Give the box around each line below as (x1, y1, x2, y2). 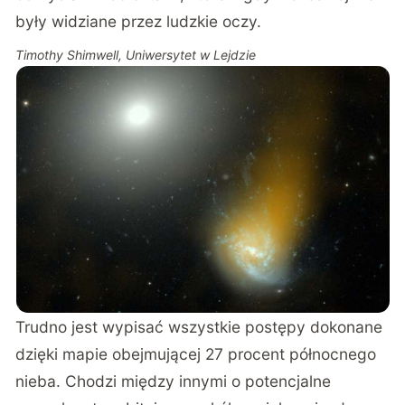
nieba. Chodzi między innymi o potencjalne (15, 371, 332, 391)
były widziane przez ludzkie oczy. (15, 12, 262, 32)
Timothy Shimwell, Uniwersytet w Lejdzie (15, 46, 257, 62)
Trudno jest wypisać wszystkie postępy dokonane (15, 316, 383, 336)
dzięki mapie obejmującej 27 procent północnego (15, 344, 377, 363)
